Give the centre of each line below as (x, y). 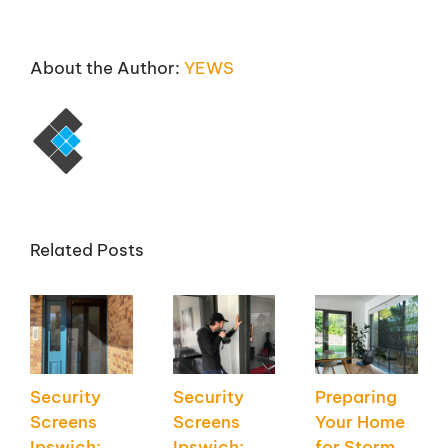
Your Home (360, 422)
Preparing (356, 397)
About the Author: (107, 68)
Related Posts (87, 250)
